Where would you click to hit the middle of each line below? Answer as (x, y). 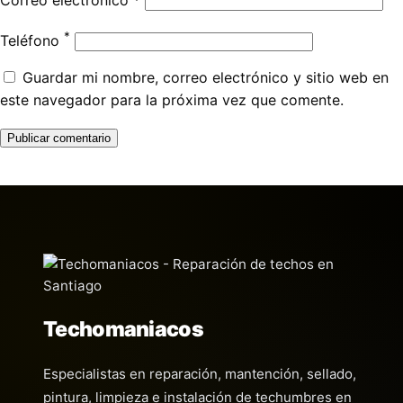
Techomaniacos (123, 329)
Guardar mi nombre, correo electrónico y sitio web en (206, 77)
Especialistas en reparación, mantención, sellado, (200, 373)
